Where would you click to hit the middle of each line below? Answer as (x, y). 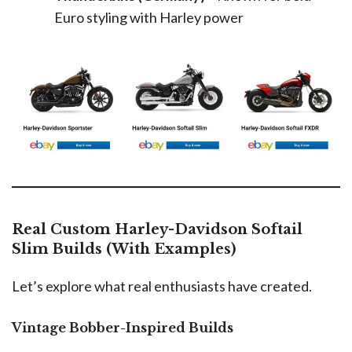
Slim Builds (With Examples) (124, 249)
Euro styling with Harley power (149, 17)
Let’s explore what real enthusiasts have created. (162, 286)
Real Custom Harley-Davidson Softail (157, 230)
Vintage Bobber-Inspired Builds (123, 328)
